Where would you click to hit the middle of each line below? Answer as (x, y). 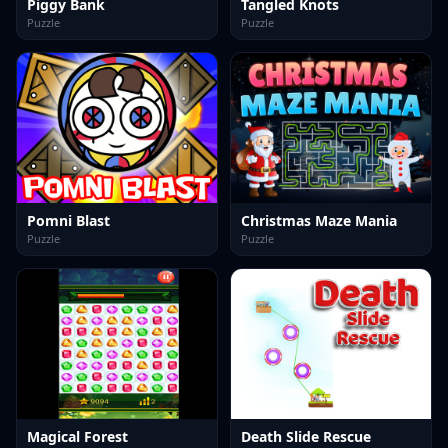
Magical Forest (77, 436)
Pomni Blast (68, 220)
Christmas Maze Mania (319, 220)
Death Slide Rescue (306, 436)
